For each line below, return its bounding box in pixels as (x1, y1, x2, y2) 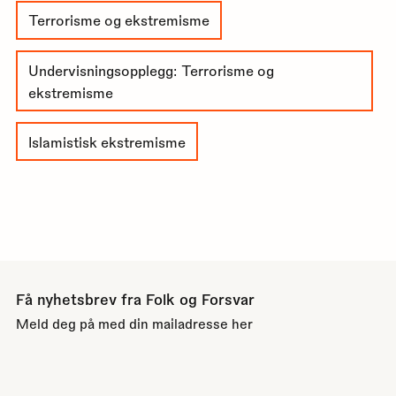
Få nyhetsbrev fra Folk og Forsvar (15, 290, 255, 308)
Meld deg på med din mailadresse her (15, 315, 253, 331)
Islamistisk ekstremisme (28, 133, 187, 150)
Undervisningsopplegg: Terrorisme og (28, 61, 275, 79)
